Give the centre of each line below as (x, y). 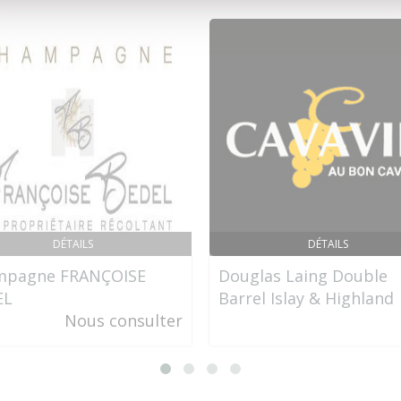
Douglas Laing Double (303, 276)
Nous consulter (124, 320)
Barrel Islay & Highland (306, 298)
